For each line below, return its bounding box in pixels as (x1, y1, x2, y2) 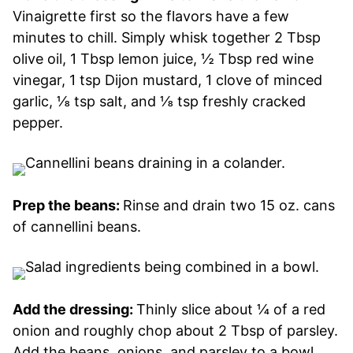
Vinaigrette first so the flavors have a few (13, 7, 289, 24)
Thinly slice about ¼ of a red (136, 300, 325, 318)
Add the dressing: (13, 300, 136, 318)
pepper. (13, 113, 63, 131)
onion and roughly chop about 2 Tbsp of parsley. (13, 321, 338, 339)
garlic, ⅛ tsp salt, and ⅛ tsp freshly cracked (13, 92, 306, 110)
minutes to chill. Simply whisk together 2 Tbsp (13, 28, 321, 46)
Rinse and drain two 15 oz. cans (123, 196, 335, 214)
